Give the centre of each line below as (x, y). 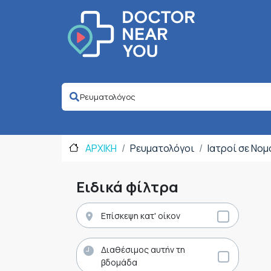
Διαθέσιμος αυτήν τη (143, 249)
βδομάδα (119, 262)
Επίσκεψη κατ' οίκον (141, 215)
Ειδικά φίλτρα (127, 187)
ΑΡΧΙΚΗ (100, 149)
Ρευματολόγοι (162, 149)
